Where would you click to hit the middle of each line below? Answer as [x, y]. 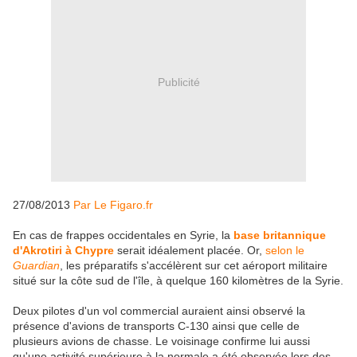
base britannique [280, 235]
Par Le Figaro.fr [113, 205]
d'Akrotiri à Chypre [63, 251]
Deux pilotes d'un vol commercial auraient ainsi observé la [159, 311]
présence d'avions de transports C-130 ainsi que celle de [156, 326]
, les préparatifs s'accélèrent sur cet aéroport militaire [194, 266]
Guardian [36, 266]
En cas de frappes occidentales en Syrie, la [123, 235]
